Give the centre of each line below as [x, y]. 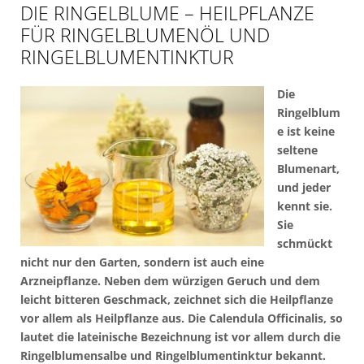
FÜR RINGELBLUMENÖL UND [145, 35]
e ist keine [305, 131]
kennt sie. [304, 206]
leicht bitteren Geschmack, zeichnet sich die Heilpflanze [177, 299]
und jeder [303, 187]
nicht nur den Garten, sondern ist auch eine [142, 262]
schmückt [304, 243]
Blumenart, [308, 168]
